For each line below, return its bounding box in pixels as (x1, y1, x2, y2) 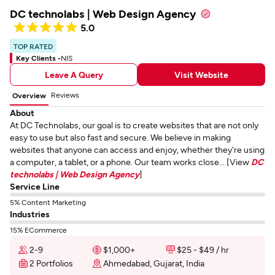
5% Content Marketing (10, 198, 86, 206)
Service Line (10, 181, 60, 192)
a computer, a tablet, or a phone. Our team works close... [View (10, 157, 251, 167)
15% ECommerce (10, 225, 67, 234)
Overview (12, 91, 46, 99)
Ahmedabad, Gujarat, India (103, 258, 204, 268)
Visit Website (174, 69, 228, 80)
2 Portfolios (29, 258, 73, 268)
